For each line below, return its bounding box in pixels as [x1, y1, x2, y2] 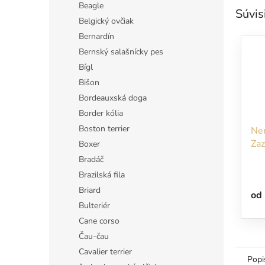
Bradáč [79, 154, 104, 165]
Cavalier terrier [79, 246, 132, 257]
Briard [79, 185, 101, 196]
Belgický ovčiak [79, 15, 134, 27]
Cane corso [79, 215, 119, 227]
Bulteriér [79, 200, 110, 211]
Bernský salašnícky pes [79, 46, 163, 57]
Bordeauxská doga [79, 92, 147, 104]
